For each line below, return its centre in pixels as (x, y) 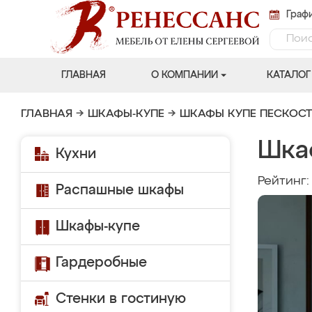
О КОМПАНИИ (184, 75)
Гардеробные (101, 263)
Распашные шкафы (120, 190)
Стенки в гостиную (121, 299)
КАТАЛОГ (288, 75)
